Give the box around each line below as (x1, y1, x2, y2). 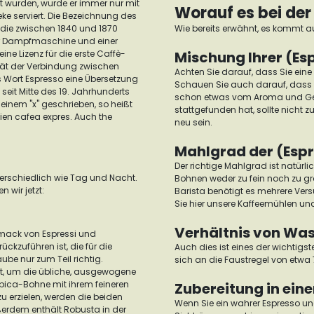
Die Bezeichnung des (48, 10, 137, 22)
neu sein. (175, 116, 214, 128)
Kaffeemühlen (238, 198, 297, 210)
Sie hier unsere (175, 198, 238, 210)
